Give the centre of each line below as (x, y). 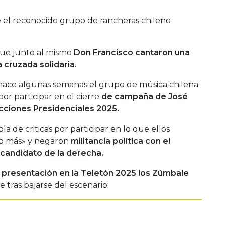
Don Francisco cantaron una (132, 52)
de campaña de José (144, 96)
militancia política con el (121, 141)
